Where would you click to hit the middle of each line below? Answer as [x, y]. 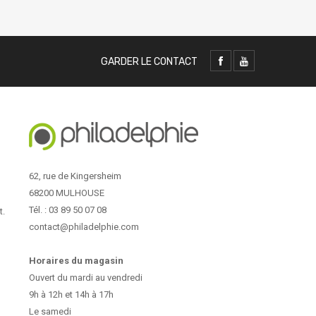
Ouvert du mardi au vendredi [85, 278]
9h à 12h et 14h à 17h [71, 294]
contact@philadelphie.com [84, 227]
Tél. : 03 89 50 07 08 [67, 210]
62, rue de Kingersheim [75, 176]
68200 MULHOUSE [66, 193]
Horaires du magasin [76, 261]
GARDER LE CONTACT [149, 62]
